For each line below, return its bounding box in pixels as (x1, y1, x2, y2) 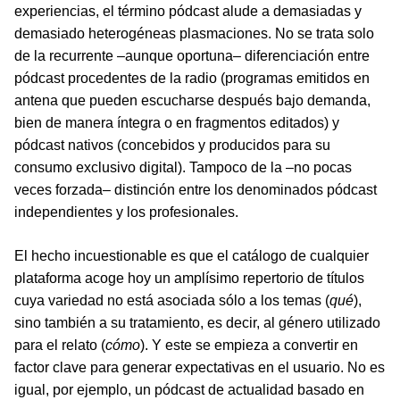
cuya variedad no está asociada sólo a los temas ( (14, 293, 329, 309)
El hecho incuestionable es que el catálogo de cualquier (14, 248, 369, 264)
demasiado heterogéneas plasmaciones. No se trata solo (14, 26, 374, 42)
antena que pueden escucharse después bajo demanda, (14, 93, 371, 109)
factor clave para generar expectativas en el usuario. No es (14, 360, 385, 376)
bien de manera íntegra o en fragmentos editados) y (14, 115, 339, 131)
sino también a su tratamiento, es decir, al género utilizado (14, 315, 380, 331)
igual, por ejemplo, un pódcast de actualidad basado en (14, 382, 364, 398)
